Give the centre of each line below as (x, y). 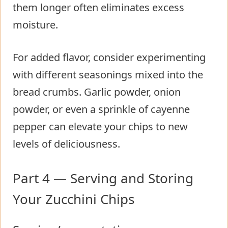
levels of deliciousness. (66, 144)
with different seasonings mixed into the (108, 75)
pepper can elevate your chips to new (100, 127)
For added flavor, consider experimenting (109, 58)
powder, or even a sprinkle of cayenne (101, 109)
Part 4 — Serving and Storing (103, 178)
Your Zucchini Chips (74, 199)
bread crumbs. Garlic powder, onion (97, 92)
